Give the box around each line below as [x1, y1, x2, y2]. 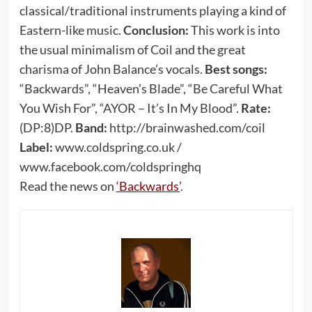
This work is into [188, 22, 280, 38]
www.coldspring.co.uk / [52, 139, 182, 155]
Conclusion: [123, 22, 189, 38]
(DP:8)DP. [19, 120, 75, 136]
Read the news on [19, 178, 116, 194]
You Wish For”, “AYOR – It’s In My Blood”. [19, 100, 241, 116]
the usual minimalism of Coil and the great [19, 42, 246, 58]
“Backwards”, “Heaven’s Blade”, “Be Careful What [19, 81, 283, 97]
